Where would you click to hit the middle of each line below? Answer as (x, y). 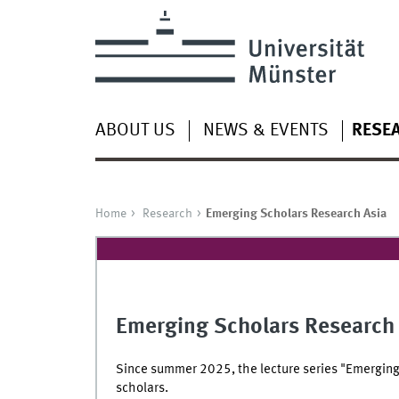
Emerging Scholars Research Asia (296, 213)
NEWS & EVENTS (265, 130)
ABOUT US (135, 130)
